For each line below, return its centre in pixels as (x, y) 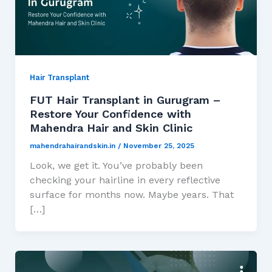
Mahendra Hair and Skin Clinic (111, 127)
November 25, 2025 (158, 146)
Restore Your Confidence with (110, 114)
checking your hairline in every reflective (125, 180)
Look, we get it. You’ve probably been (116, 166)
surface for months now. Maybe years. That (131, 195)
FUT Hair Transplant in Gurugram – (125, 100)
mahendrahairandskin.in (73, 146)
